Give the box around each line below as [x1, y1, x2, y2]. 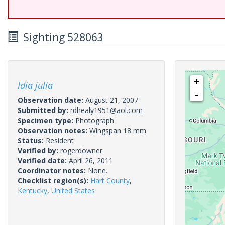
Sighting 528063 [18, 30, 103, 44]
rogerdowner [60, 146, 102, 155]
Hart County [90, 176, 130, 185]
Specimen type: [18, 116, 75, 125]
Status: [18, 136, 46, 145]
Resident [46, 136, 74, 145]
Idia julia [18, 79, 53, 91]
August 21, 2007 [85, 95, 138, 105]
